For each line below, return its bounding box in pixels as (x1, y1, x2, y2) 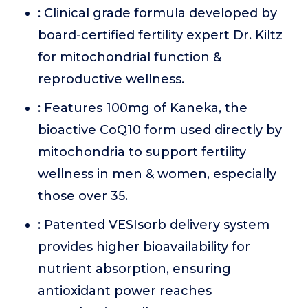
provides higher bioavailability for (38, 239, 250, 254)
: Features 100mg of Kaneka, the (38, 100, 247, 115)
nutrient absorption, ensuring (38, 261, 231, 276)
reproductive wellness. (38, 71, 184, 87)
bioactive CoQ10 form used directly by (38, 122, 282, 137)
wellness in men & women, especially (38, 166, 276, 181)
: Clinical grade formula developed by (38, 5, 277, 21)
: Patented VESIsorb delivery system (38, 217, 269, 232)
